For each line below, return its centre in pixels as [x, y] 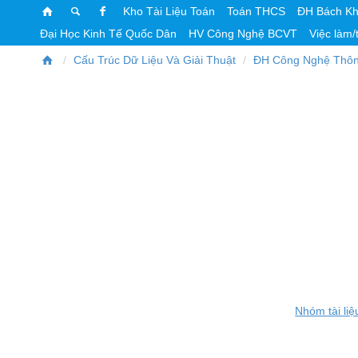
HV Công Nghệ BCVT [243, 34]
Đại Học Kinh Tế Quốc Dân [108, 34]
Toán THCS [256, 11]
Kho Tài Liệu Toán [169, 11]
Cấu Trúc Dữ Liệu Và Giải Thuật [154, 60]
